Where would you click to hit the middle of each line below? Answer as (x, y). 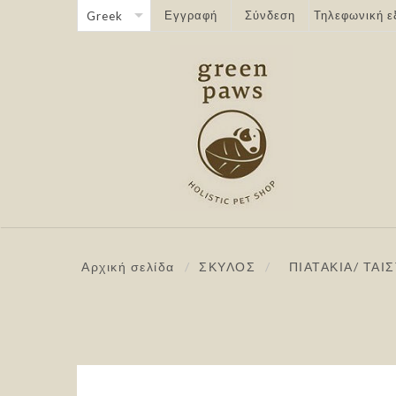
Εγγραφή (191, 15)
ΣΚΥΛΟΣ (227, 266)
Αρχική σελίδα (128, 266)
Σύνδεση (270, 15)
